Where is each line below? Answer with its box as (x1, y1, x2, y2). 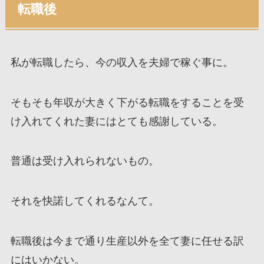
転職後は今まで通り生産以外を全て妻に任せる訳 (10, 235, 244, 247)
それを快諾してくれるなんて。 (10, 195, 159, 207)
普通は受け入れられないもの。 (10, 155, 159, 167)
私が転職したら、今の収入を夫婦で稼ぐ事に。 (10, 56, 233, 68)
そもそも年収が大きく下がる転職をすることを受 (10, 96, 244, 108)
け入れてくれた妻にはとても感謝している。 (10, 115, 223, 127)
